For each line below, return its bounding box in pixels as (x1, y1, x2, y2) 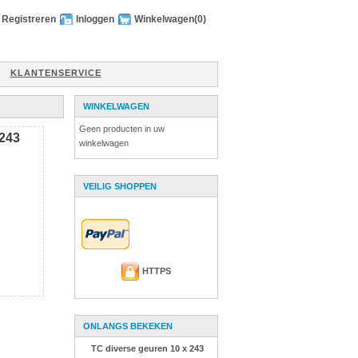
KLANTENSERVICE (10, 67, 101, 78)
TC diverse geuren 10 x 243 (90, 344, 204, 353)
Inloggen (75, 14, 114, 25)
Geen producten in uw (78, 124, 165, 133)
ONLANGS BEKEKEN (82, 321, 173, 331)
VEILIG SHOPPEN (82, 181, 157, 191)
